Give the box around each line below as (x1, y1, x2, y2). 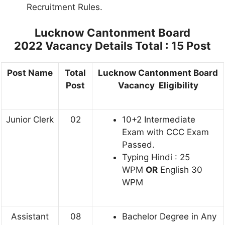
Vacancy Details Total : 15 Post (45, 39, 211, 53)
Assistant (11, 211, 49, 222)
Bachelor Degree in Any (122, 211, 216, 222)
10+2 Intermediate (122, 115, 195, 125)
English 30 (158, 165, 202, 175)
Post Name (7, 68, 53, 78)
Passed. (122, 140, 155, 150)
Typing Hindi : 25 (122, 152, 190, 163)
